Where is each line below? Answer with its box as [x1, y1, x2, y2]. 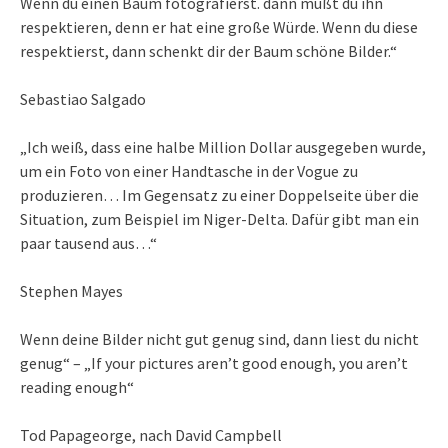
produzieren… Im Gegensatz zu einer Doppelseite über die [20, 185, 419, 206]
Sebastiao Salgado [20, 89, 146, 110]
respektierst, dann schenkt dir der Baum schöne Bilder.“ [20, 41, 397, 62]
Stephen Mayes [20, 281, 123, 302]
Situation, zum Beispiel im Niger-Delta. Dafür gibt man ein [20, 209, 419, 230]
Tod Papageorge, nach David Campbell [20, 425, 282, 446]
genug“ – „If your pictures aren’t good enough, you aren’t [20, 353, 408, 374]
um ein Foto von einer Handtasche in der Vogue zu [20, 161, 358, 182]
